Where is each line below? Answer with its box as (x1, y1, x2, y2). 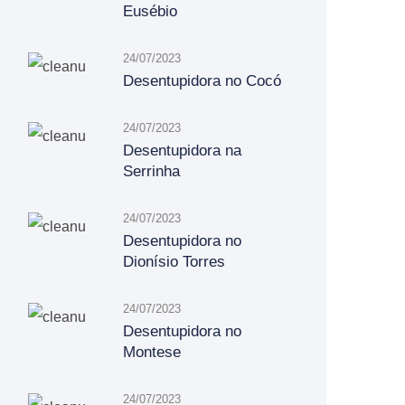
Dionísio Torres (123, 253, 225, 270)
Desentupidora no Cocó (123, 72, 281, 89)
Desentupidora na (123, 142, 241, 159)
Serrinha (123, 163, 180, 180)
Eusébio (123, 3, 177, 20)
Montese (123, 344, 181, 361)
